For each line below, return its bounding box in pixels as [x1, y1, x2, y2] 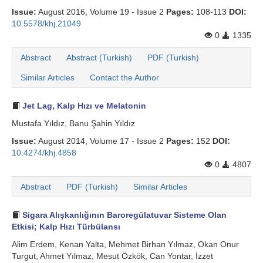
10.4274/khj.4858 [12, 148, 76, 158]
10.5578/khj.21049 [12, 19, 81, 29]
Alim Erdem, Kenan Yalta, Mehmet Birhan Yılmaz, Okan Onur [12, 240, 239, 249]
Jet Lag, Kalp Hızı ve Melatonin [20, 101, 146, 111]
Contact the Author [90, 73, 159, 83]
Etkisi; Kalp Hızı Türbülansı [12, 222, 120, 232]
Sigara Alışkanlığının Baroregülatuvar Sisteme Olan [20, 210, 227, 220]
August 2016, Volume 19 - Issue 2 [36, 7, 166, 17]
